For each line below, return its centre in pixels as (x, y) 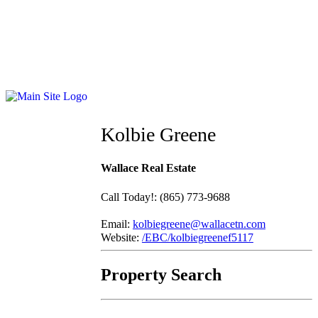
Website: (121, 237)
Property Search (161, 275)
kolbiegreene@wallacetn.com (199, 224)
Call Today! (127, 197)
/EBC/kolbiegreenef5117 (197, 237)
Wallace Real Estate (148, 168)
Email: (116, 224)
